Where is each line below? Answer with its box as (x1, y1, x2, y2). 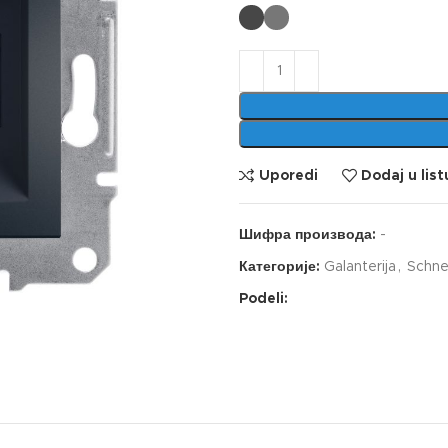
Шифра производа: (239, 228, 380, 242)
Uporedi (258, 168, 318, 183)
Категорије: (239, 260, 320, 274)
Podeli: (239, 292, 288, 306)
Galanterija (324, 260, 396, 274)
